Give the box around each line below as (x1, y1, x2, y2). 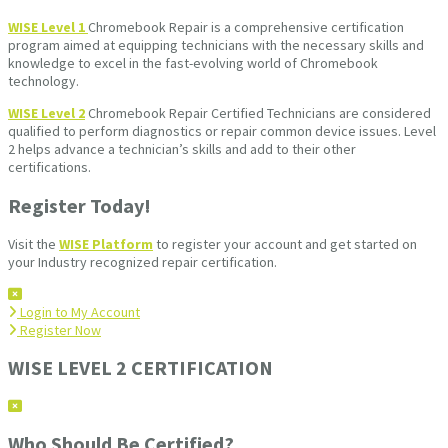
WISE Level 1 (8, 18, 88, 37)
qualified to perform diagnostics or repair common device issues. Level (8, 122, 436, 141)
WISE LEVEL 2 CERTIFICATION (8, 355, 273, 381)
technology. (8, 72, 79, 91)
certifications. (8, 158, 91, 177)
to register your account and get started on (153, 234, 417, 253)
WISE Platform (59, 234, 153, 253)
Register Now (20, 320, 101, 339)
